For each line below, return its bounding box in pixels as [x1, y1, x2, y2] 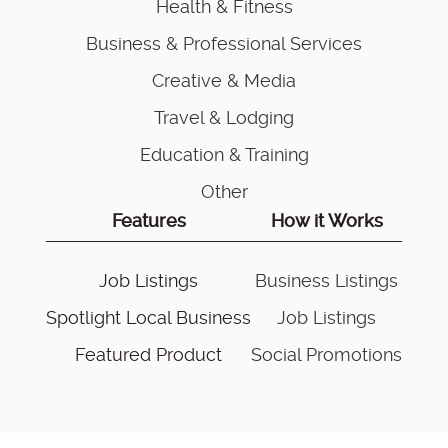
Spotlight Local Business [46, 307, 251, 329]
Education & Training [139, 144, 309, 166]
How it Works [270, 210, 383, 232]
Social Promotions [251, 344, 402, 366]
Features [111, 210, 186, 232]
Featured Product [75, 344, 222, 366]
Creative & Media [152, 70, 296, 92]
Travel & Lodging [154, 107, 294, 129]
